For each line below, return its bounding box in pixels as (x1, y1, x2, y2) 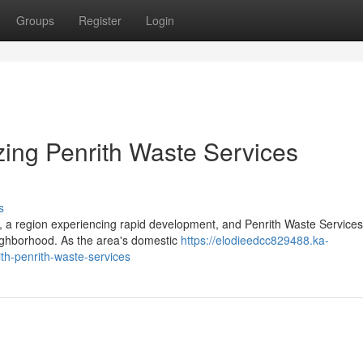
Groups (16, 12, 54, 28)
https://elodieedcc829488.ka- (181, 232, 329, 248)
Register (79, 12, 122, 28)
